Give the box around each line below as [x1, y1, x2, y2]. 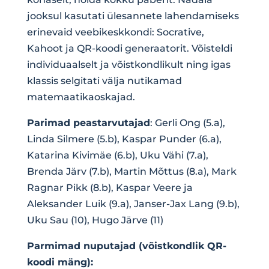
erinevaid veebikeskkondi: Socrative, [26, 26, 204, 38]
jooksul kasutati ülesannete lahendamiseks [26, 10, 239, 22]
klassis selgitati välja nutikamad [26, 74, 182, 86]
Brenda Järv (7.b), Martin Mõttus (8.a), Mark [26, 165, 237, 177]
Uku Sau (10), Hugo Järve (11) [26, 214, 163, 226]
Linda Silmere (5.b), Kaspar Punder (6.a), [26, 133, 222, 145]
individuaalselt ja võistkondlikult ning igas [26, 58, 231, 70]
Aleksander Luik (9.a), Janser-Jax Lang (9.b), [26, 198, 240, 210]
